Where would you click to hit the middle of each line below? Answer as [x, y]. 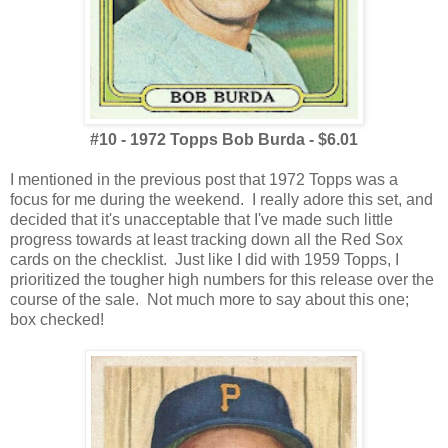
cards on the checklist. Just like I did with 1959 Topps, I [204, 260]
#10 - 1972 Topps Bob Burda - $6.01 [224, 140]
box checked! [57, 320]
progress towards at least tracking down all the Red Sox [206, 240]
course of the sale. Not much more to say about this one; [209, 300]
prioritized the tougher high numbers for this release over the [222, 280]
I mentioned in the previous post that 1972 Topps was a [204, 180]
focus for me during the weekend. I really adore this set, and [221, 200]
